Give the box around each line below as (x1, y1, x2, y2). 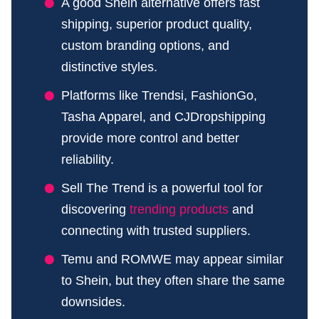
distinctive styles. (61, 59, 157, 74)
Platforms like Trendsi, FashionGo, (61, 88, 257, 103)
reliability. (61, 152, 114, 167)
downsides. (61, 294, 125, 309)
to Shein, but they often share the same (61, 273, 285, 288)
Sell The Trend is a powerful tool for (61, 180, 263, 195)
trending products (130, 202, 229, 216)
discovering (61, 202, 130, 216)
